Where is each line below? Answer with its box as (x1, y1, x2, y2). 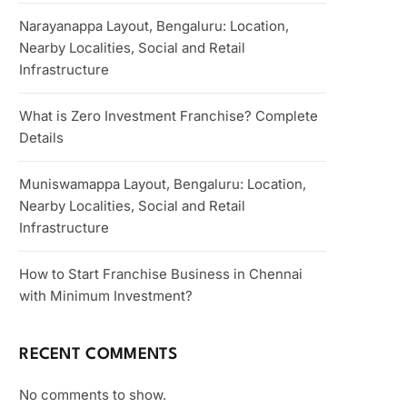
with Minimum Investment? (19, 287, 194, 304)
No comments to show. (19, 386, 167, 403)
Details (19, 129, 65, 146)
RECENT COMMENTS (19, 347, 178, 362)
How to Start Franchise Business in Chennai (19, 265, 303, 283)
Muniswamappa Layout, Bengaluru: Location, (19, 175, 307, 193)
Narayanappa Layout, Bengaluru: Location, (19, 17, 290, 35)
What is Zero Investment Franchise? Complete (19, 107, 319, 124)
